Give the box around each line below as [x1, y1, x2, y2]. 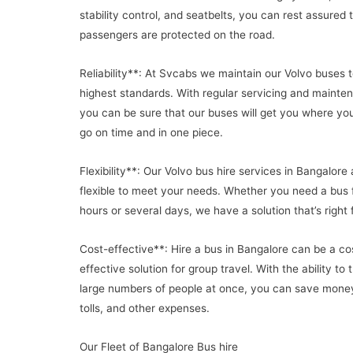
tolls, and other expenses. [79, 301, 210, 314]
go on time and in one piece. [79, 126, 223, 139]
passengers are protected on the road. [79, 28, 275, 42]
